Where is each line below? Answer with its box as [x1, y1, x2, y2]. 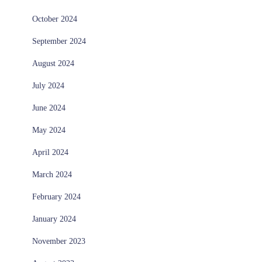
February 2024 [32, 192, 81, 202]
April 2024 [32, 148, 68, 157]
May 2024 [32, 126, 65, 135]
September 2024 [32, 37, 86, 46]
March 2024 [32, 170, 72, 180]
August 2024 [32, 59, 74, 68]
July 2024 [32, 81, 64, 91]
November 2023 [32, 237, 85, 246]
